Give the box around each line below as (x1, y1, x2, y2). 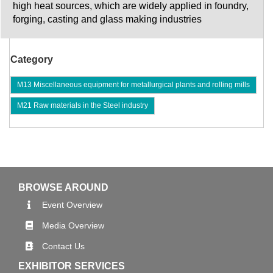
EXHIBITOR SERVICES (18, 261, 125, 272)
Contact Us (42, 241, 85, 252)
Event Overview (42, 200, 102, 210)
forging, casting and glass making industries (13, 14, 202, 25)
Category (10, 54, 53, 65)
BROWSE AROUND (18, 182, 108, 193)
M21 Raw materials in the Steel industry (17, 101, 148, 110)
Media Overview (42, 221, 104, 231)
